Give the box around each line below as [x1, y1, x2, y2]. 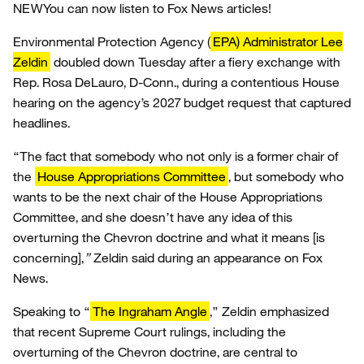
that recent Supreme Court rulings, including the [13, 323, 286, 340]
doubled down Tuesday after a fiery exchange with [50, 54, 340, 70]
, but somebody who [228, 168, 344, 184]
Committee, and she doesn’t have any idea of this [13, 209, 292, 225]
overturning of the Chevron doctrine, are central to [13, 344, 297, 360]
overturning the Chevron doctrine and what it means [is [13, 229, 325, 245]
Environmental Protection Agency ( [13, 33, 210, 50]
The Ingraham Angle [93, 303, 207, 319]
